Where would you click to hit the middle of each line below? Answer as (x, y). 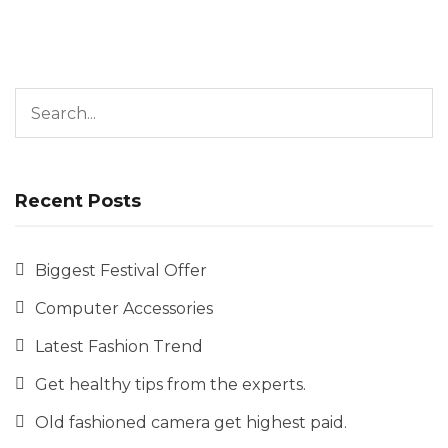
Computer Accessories (124, 309)
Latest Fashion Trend (119, 347)
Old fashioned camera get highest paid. (191, 423)
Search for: (27, 87)
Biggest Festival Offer (121, 271)
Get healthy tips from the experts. (170, 385)
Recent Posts (78, 201)
